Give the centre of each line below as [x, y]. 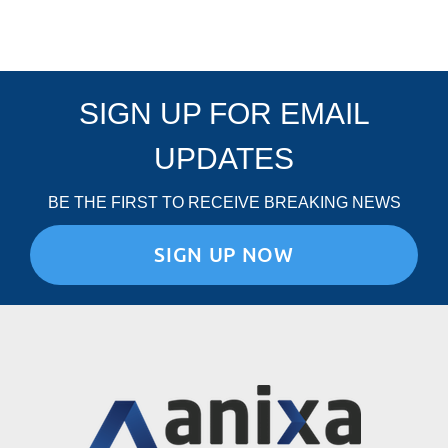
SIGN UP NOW [224, 255]
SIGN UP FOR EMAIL [224, 114]
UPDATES [224, 159]
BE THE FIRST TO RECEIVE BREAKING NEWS [224, 203]
